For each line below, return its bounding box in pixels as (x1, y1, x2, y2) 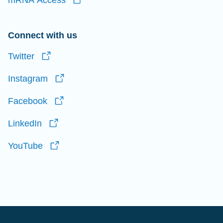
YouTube (8, 141, 43, 151)
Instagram (8, 74, 48, 84)
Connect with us (8, 30, 77, 40)
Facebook (8, 96, 47, 106)
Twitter (8, 51, 34, 61)
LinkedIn (8, 118, 42, 128)
